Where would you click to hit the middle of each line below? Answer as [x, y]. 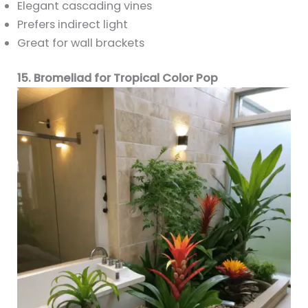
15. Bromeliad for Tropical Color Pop [118, 78]
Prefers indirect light [73, 24]
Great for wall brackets [81, 43]
